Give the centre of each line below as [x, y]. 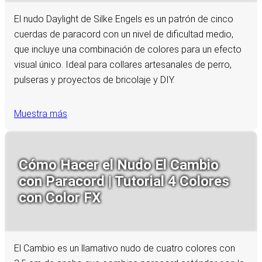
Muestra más [41, 113]
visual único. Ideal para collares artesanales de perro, [123, 64]
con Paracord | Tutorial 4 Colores [124, 181]
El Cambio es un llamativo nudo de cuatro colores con [125, 248]
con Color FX [60, 197]
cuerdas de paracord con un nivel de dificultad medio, [124, 34]
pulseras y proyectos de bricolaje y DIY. [94, 80]
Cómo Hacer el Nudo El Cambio [119, 165]
